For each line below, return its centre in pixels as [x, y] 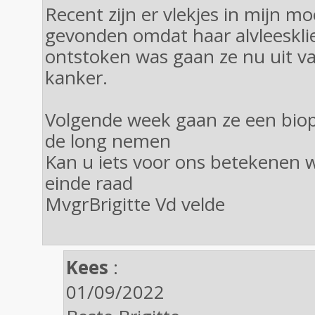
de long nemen [108, 141]
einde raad [89, 183]
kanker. [76, 77]
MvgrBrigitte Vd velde [135, 204]
